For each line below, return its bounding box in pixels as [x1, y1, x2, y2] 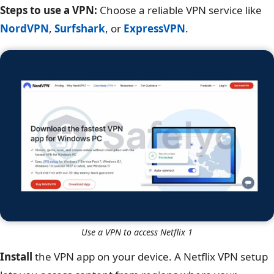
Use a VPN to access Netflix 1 [81, 226, 193, 239]
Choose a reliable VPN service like [97, 3, 262, 18]
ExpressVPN [124, 21, 185, 36]
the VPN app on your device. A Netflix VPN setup [32, 250, 268, 264]
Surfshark [54, 21, 105, 36]
